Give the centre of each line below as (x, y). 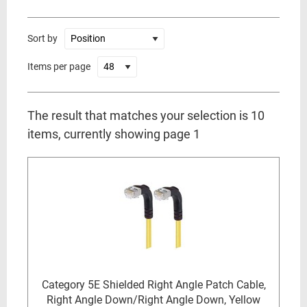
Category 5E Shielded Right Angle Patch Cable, (153, 285)
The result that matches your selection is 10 (146, 115)
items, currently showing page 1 (114, 134)
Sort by (42, 38)
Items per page (59, 66)
